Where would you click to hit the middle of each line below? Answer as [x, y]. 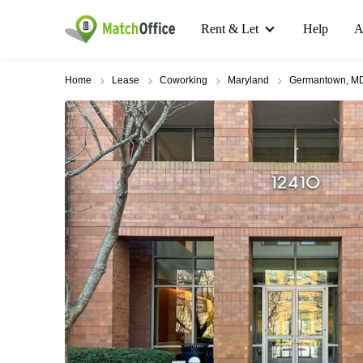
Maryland [248, 80]
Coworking [184, 80]
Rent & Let [230, 29]
